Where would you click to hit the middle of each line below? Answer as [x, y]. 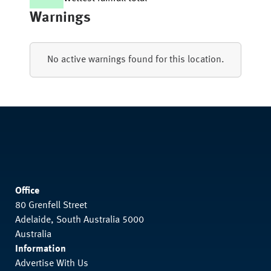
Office [27, 191]
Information [41, 249]
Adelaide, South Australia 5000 [80, 220]
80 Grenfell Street [51, 206]
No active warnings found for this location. [135, 60]
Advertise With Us [52, 264]
